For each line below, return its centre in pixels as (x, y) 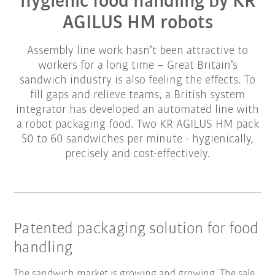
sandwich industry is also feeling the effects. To (137, 81)
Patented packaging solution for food (136, 230)
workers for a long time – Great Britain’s (137, 66)
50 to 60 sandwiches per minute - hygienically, (137, 140)
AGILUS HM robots (137, 24)
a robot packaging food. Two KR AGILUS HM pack (137, 125)
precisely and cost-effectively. (137, 154)
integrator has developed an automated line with (137, 110)
